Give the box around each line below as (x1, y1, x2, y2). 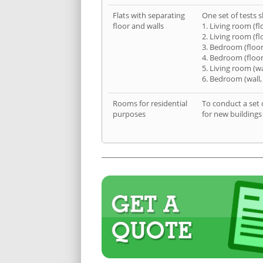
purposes (113, 109, 146, 120)
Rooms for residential (113, 98, 187, 109)
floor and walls (113, 21, 164, 32)
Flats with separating (113, 10, 185, 21)
